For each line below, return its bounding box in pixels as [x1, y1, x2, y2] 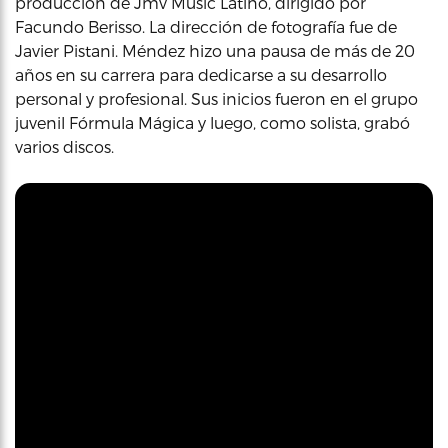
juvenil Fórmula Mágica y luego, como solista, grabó [15, 113, 410, 132]
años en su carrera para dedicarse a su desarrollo [15, 65, 387, 84]
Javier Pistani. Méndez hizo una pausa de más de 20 [15, 41, 415, 60]
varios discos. [15, 137, 114, 156]
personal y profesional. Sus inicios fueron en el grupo [15, 89, 418, 108]
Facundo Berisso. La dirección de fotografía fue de [15, 17, 397, 36]
